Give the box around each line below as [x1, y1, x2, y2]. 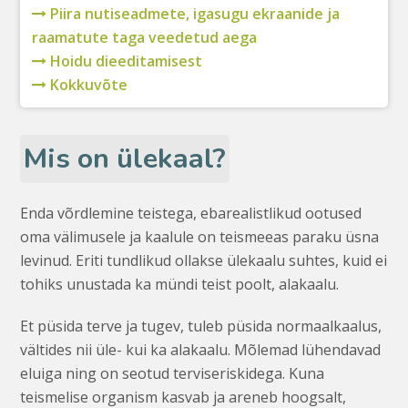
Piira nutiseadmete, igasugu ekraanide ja [46, 4, 340, 25]
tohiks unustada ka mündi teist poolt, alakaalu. [20, 274, 340, 295]
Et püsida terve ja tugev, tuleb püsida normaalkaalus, [20, 316, 382, 337]
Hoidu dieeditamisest [46, 51, 202, 72]
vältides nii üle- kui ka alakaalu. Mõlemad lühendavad [20, 340, 382, 361]
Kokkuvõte [46, 75, 127, 96]
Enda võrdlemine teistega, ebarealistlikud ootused [20, 203, 362, 224]
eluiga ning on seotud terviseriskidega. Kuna [20, 363, 325, 384]
